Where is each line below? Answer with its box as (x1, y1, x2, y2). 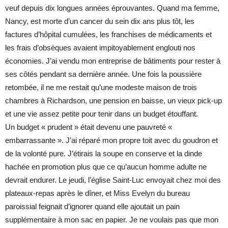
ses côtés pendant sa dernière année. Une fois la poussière (5, 70, 202, 79)
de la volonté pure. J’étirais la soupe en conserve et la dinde (5, 149, 202, 158)
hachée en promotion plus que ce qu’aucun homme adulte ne (5, 162, 207, 172)
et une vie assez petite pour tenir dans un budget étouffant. (5, 109, 198, 119)
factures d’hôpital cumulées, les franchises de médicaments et (5, 30, 212, 39)
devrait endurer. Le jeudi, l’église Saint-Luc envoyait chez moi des (5, 176, 221, 185)
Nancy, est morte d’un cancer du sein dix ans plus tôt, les (5, 17, 194, 26)
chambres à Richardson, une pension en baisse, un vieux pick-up (5, 96, 222, 105)
